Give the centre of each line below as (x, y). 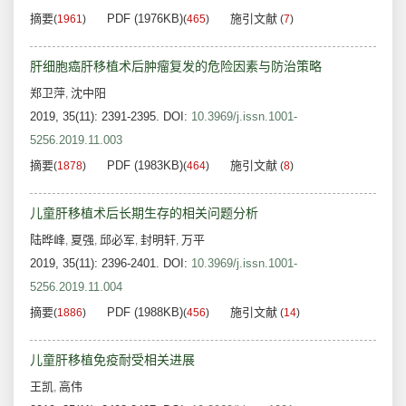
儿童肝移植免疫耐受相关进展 (112, 360)
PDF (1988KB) (145, 313)
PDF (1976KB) (145, 19)
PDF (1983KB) (145, 166)
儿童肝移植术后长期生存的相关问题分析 (144, 213)
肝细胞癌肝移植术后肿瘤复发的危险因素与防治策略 (176, 67)
